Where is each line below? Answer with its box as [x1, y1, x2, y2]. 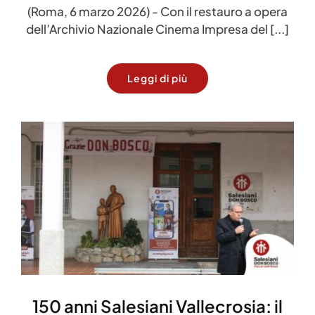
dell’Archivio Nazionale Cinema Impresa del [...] [26, 20, 289, 37]
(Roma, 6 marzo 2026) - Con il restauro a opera [27, 3, 288, 19]
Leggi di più [127, 71, 188, 84]
